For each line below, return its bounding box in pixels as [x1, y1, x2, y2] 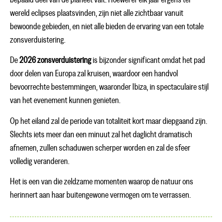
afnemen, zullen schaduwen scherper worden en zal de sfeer [10, 143, 190, 153]
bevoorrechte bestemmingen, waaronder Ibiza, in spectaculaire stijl [10, 83, 209, 92]
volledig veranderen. [10, 157, 69, 166]
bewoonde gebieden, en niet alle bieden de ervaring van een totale [10, 22, 204, 31]
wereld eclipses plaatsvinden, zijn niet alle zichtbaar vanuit [10, 8, 183, 18]
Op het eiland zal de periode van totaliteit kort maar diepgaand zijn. [10, 116, 207, 126]
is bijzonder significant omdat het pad [91, 56, 205, 65]
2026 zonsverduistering [19, 56, 91, 65]
